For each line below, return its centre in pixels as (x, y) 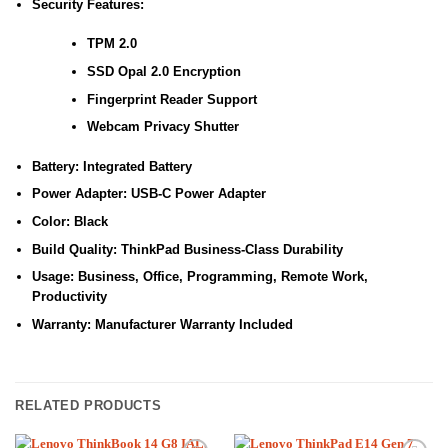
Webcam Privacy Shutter (162, 127)
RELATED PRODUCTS (88, 405)
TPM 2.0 (111, 44)
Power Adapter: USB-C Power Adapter (148, 194)
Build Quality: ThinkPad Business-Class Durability (187, 249)
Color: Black (69, 221)
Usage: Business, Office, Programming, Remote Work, (199, 277)
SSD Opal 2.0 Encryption (163, 72)
